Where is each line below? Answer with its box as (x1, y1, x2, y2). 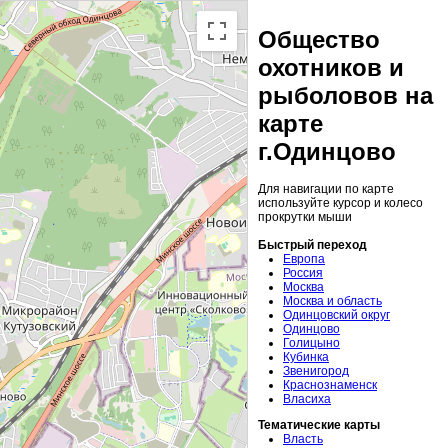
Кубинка (283, 350, 329, 365)
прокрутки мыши (258, 210, 352, 225)
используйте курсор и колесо (258, 196, 423, 211)
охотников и (258, 54, 404, 82)
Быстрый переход (258, 238, 367, 253)
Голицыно (283, 336, 340, 351)
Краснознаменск (283, 378, 377, 393)
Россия (283, 266, 323, 281)
